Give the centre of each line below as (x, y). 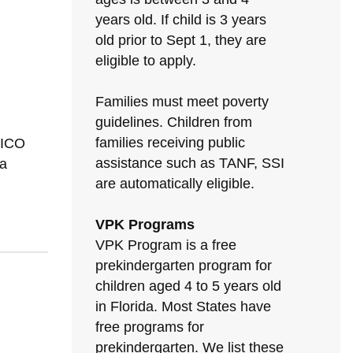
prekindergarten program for (184, 266)
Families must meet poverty (182, 102)
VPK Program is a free (166, 245)
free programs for (150, 327)
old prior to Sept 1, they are (181, 40)
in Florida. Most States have (183, 307)
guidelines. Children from (174, 122)
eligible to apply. (146, 61)
